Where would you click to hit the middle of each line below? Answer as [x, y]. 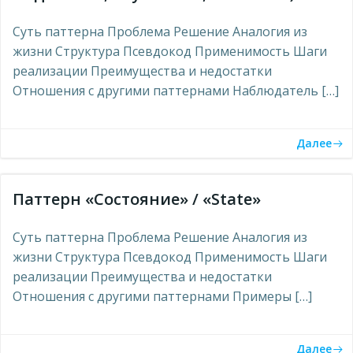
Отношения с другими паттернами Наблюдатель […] [176, 91]
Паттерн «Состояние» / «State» [137, 199]
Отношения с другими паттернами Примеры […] [162, 296]
